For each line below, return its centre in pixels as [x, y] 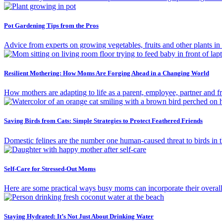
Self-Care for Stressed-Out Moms [50, 168]
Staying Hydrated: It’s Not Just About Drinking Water [79, 217]
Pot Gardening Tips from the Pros [51, 25]
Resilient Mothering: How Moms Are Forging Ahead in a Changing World [107, 73]
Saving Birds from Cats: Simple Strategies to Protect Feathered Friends [103, 121]
